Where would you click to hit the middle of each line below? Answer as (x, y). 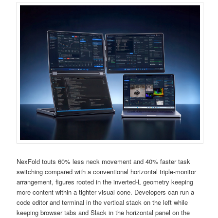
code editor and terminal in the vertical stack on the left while (102, 202)
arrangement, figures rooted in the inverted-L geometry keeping (105, 182)
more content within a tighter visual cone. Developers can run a (106, 192)
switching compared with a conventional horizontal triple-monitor (107, 172)
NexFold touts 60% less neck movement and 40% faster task (104, 162)
